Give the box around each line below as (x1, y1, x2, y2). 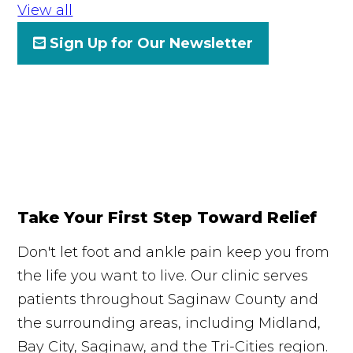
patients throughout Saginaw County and (17, 290, 319, 308)
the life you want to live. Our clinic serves (17, 266, 309, 284)
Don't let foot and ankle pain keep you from (17, 243, 330, 261)
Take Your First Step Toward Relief (17, 207, 318, 227)
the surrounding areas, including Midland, (17, 314, 321, 332)
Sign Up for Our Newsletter (50, 34, 254, 52)
